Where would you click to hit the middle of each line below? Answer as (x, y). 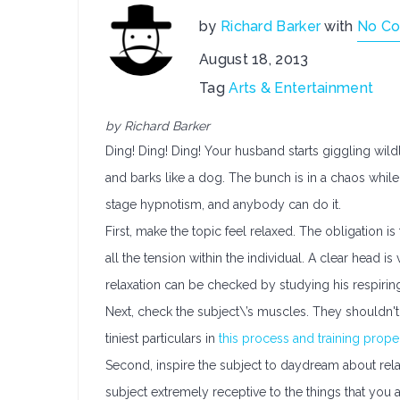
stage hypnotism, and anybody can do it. (223, 204)
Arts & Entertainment (301, 88)
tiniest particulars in (162, 338)
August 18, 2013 (254, 59)
